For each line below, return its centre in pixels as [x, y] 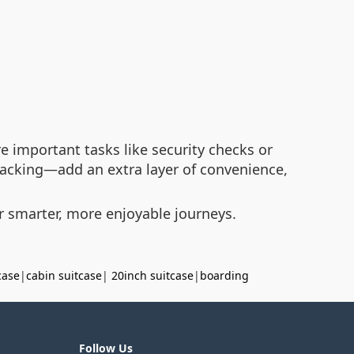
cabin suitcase [64, 275]
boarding [224, 275]
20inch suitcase [153, 275]
